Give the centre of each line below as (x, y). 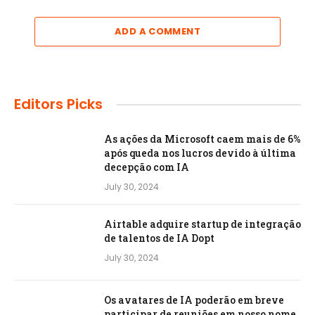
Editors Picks (58, 104)
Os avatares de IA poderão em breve (194, 300)
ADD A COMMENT (157, 32)
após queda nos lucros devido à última (200, 153)
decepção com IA (147, 167)
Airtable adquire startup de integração (202, 224)
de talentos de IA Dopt (159, 238)
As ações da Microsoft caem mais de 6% (202, 139)
